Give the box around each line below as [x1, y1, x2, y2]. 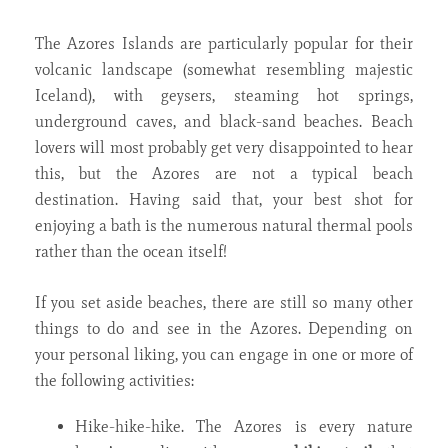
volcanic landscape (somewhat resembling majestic [35, 59, 413, 79]
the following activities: [35, 370, 194, 390]
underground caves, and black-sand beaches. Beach [35, 111, 413, 131]
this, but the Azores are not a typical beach [35, 163, 413, 183]
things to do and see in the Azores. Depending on [35, 318, 413, 338]
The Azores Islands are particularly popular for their [35, 33, 413, 53]
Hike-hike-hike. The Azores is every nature [75, 416, 413, 436]
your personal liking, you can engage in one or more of [35, 344, 413, 364]
